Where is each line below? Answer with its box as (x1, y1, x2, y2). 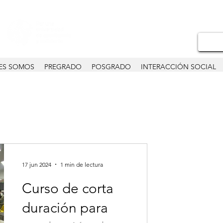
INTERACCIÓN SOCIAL (141, 62, 216, 71)
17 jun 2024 (22, 160, 51, 168)
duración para (22, 200, 108, 216)
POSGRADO (92, 62, 131, 71)
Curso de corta (22, 180, 113, 197)
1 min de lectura (60, 160, 103, 168)
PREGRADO (44, 62, 82, 71)
